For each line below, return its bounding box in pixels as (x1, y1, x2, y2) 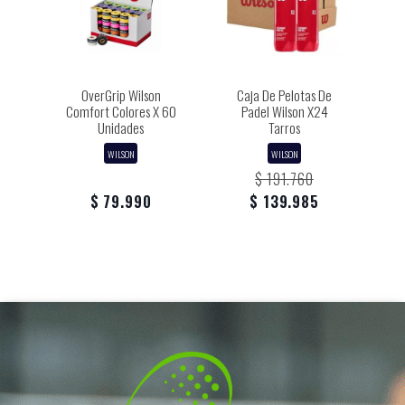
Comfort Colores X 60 (65, 101, 176, 121)
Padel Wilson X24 (240, 101, 328, 121)
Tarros (268, 118, 300, 137)
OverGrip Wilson (80, 85, 161, 105)
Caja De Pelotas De (237, 85, 332, 105)
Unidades (98, 118, 144, 137)
